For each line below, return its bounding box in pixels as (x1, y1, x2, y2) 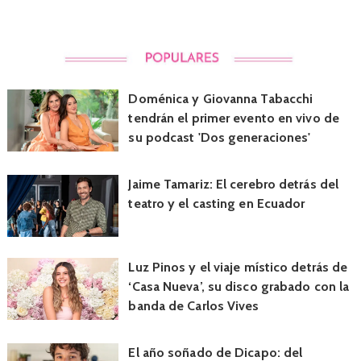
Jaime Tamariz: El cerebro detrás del (128, 176, 339, 192)
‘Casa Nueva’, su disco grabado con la (128, 278, 350, 294)
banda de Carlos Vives (128, 297, 259, 313)
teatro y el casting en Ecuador (128, 195, 305, 211)
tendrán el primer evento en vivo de (128, 110, 339, 126)
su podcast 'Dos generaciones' (128, 129, 311, 145)
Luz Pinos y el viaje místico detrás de (128, 259, 348, 275)
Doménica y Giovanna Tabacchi (128, 90, 313, 106)
